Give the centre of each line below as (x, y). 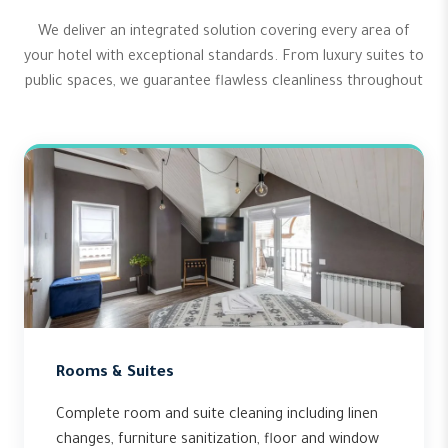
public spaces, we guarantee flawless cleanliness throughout (224, 83)
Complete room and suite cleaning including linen (217, 416)
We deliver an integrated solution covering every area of (224, 33)
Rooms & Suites (115, 373)
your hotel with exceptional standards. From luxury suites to (224, 58)
